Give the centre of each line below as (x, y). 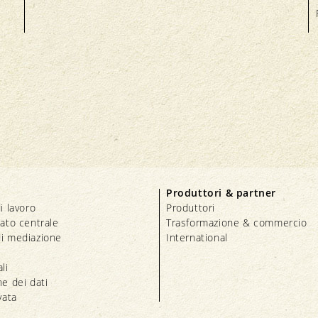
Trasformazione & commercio (237, 222)
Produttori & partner (221, 192)
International (197, 237)
